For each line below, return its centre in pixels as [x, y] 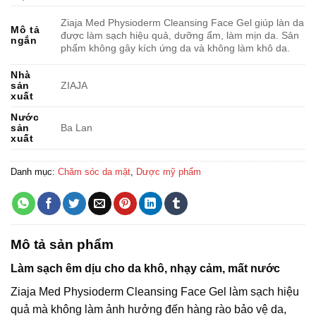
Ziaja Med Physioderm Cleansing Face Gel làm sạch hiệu [155, 292]
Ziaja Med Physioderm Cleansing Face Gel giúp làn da [183, 22]
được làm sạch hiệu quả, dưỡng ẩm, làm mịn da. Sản [180, 35]
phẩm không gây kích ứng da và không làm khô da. [176, 48]
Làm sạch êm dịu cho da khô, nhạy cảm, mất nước [145, 269]
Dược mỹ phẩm [169, 171]
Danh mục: [34, 171]
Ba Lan [77, 127]
